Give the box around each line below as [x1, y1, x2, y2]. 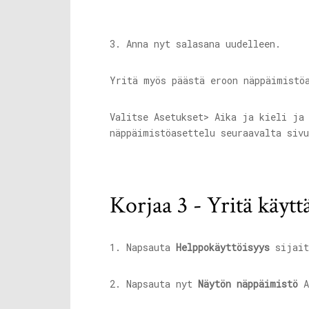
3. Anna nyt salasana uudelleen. [110, 37, 281, 50]
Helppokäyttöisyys [176, 241, 270, 254]
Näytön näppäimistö [198, 277, 298, 290]
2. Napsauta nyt [110, 277, 198, 290]
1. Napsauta [110, 241, 176, 254]
